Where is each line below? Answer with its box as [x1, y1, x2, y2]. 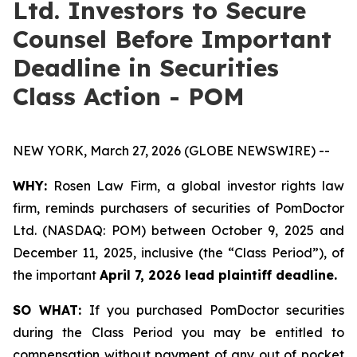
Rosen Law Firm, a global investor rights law [47, 178, 344, 194]
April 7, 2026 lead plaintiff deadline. [100, 267, 337, 283]
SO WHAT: [13, 302, 89, 318]
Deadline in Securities [13, 53, 279, 83]
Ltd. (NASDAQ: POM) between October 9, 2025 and [13, 222, 344, 238]
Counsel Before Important [13, 24, 331, 54]
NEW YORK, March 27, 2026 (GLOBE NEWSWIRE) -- [13, 143, 330, 159]
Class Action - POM [13, 81, 245, 112]
